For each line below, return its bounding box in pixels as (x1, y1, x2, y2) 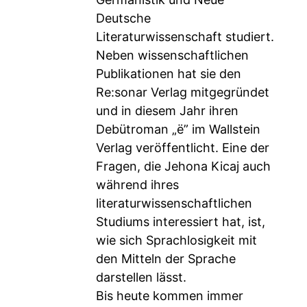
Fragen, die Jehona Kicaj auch (96, 159, 271, 173)
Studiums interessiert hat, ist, (96, 214, 265, 229)
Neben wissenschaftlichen (96, 48, 249, 62)
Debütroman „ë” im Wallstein (96, 122, 260, 136)
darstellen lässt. (96, 270, 186, 284)
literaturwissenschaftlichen (96, 196, 252, 210)
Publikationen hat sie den (96, 66, 241, 81)
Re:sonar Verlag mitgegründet (96, 85, 269, 99)
